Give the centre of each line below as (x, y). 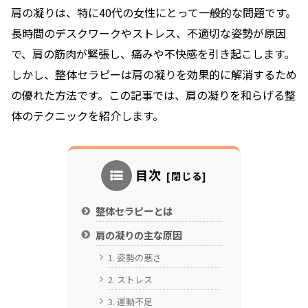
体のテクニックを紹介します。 (87, 116)
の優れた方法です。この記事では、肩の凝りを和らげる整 (153, 95)
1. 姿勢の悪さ (134, 258)
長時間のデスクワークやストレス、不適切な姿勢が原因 (148, 33)
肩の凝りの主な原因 (139, 235)
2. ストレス (130, 280)
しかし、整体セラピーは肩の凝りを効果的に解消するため (154, 75)
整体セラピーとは (134, 211)
